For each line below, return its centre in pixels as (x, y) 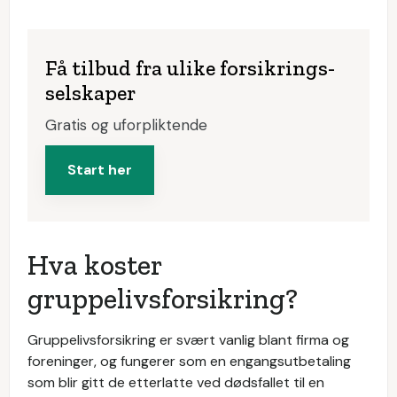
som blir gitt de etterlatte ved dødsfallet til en (176, 382)
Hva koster (94, 265)
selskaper (90, 93)
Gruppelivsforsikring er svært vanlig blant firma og (188, 340)
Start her (100, 170)
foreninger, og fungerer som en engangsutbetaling (189, 361)
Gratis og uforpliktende (126, 125)
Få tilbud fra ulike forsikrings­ (190, 68)
